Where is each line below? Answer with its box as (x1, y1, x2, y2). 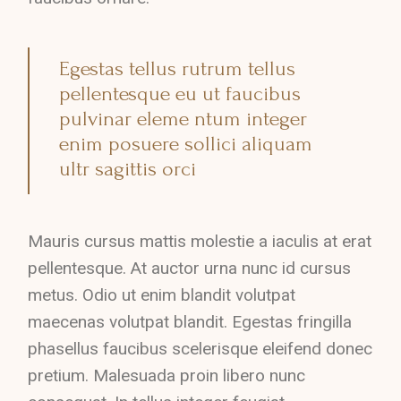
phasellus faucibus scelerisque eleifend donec (28, 338, 373, 359)
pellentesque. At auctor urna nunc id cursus (28, 258, 352, 278)
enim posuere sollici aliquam (59, 132, 313, 156)
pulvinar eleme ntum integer (59, 107, 308, 131)
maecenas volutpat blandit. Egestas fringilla (28, 311, 353, 332)
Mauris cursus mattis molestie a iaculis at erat (28, 231, 372, 252)
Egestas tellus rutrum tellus (59, 56, 296, 81)
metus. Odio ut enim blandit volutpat (28, 285, 296, 305)
